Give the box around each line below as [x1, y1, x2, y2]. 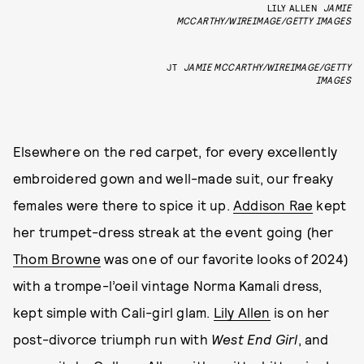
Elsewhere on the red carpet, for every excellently [13, 143, 338, 159]
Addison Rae [233, 197, 314, 213]
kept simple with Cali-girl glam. [13, 304, 214, 320]
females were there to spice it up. [13, 197, 233, 213]
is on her [270, 304, 330, 320]
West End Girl [211, 331, 298, 347]
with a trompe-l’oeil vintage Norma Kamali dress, [13, 277, 323, 293]
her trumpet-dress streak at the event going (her [13, 223, 334, 240]
